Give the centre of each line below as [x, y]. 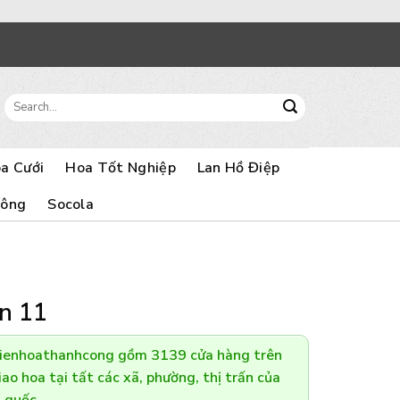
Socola [71, 205]
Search [20, 100]
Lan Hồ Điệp [238, 168]
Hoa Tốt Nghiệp [121, 168]
